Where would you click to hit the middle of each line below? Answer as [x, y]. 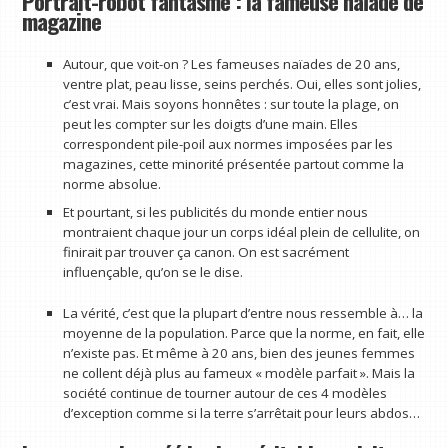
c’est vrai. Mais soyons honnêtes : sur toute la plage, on [230, 103]
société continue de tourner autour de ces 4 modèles [224, 393]
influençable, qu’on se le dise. [152, 271]
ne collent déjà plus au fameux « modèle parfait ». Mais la [238, 373]
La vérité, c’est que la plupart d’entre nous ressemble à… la [242, 313]
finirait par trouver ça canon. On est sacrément [205, 251]
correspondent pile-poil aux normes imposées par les [227, 143]
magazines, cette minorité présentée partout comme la [233, 163]
